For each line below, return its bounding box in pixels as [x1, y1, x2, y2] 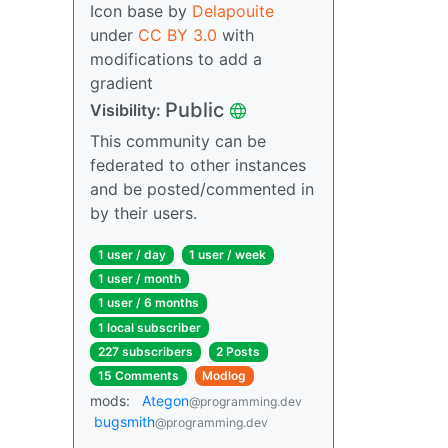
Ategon [142, 392, 189, 410]
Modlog [202, 367, 247, 383]
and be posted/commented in [90, 179, 314, 199]
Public [165, 98, 224, 122]
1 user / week [189, 247, 267, 262]
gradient [90, 73, 153, 93]
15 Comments [97, 367, 179, 383]
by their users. [90, 203, 197, 223]
